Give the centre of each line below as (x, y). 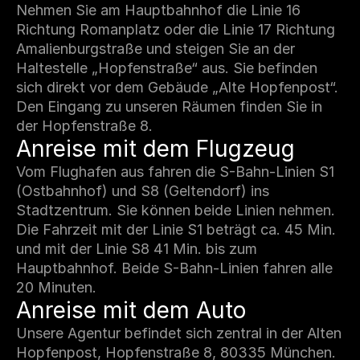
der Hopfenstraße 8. (84, 126)
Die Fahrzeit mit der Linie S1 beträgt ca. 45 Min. (176, 229)
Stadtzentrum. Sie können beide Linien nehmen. (176, 210)
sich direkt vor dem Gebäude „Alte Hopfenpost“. (177, 87)
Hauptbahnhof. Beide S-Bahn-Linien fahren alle (174, 268)
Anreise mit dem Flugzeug (155, 149)
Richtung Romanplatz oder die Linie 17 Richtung (176, 29)
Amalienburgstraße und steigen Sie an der (155, 49)
